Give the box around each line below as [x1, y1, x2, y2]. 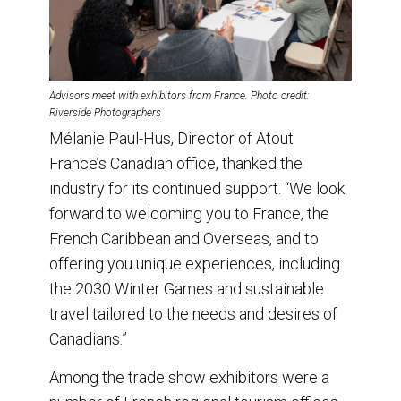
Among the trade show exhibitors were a [49, 367, 329, 387]
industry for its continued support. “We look [49, 178, 345, 198]
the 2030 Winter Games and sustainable [49, 278, 324, 298]
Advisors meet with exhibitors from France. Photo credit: [49, 89, 310, 102]
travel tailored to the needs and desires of [49, 303, 337, 323]
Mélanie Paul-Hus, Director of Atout [49, 128, 294, 148]
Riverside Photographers [49, 106, 161, 119]
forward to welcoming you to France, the [49, 203, 329, 223]
